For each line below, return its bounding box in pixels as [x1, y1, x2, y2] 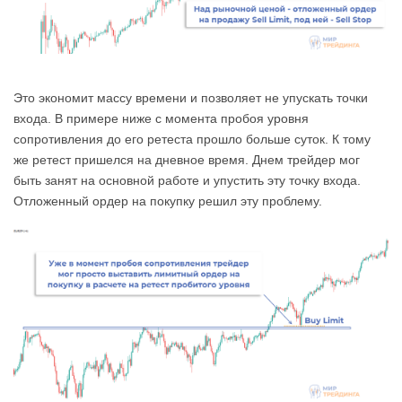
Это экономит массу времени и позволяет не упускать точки [13, 91, 368, 106]
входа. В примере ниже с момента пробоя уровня [13, 111, 309, 127]
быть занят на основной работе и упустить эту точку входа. [13, 173, 361, 188]
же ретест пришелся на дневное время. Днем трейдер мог [13, 153, 360, 168]
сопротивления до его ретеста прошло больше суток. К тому [13, 132, 371, 147]
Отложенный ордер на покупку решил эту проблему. [13, 194, 322, 209]
